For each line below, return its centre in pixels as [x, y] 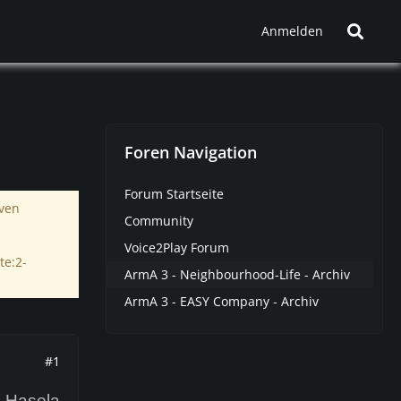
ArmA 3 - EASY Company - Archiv [222, 301]
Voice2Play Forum [177, 247]
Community [159, 221]
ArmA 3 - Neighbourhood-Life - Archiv [237, 274]
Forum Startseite [174, 194]
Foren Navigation [191, 152]
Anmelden [292, 31]
